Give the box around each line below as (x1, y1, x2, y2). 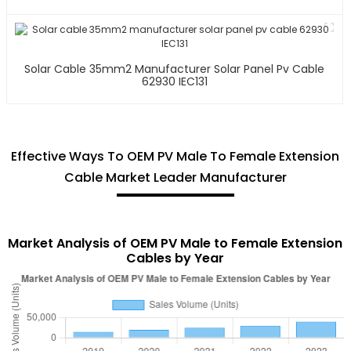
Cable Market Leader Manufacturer (63, 168, 287, 186)
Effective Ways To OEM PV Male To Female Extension (11, 147, 340, 165)
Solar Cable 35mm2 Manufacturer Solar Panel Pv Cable (24, 60, 325, 77)
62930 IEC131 (141, 73, 208, 89)
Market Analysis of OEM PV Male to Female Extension (8, 233, 343, 252)
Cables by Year (126, 248, 225, 267)
